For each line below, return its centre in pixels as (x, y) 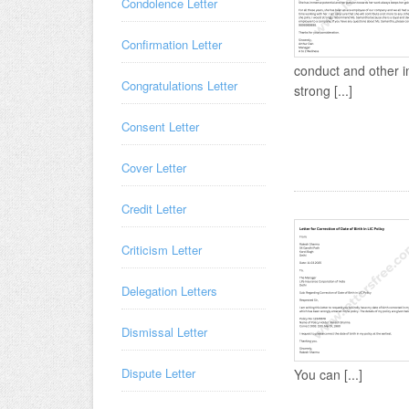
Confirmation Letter (172, 44)
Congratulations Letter (179, 85)
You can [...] (328, 374)
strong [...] (323, 90)
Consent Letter (160, 126)
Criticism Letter (162, 250)
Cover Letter (154, 168)
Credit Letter (154, 209)
